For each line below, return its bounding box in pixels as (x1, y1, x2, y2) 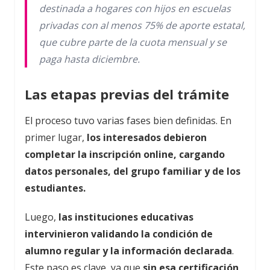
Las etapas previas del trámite (25, 84, 229, 103)
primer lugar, (25, 130, 87, 144)
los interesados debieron (87, 130, 207, 144)
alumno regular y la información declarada (25, 243, 232, 257)
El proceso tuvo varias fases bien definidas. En (25, 113, 231, 127)
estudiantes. (25, 181, 86, 195)
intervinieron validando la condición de (25, 227, 213, 240)
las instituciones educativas (58, 210, 193, 224)
